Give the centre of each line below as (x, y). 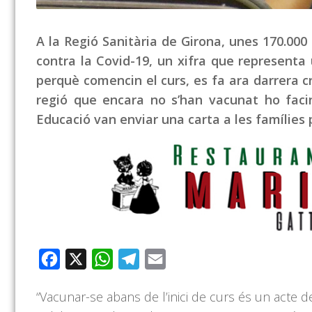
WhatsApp (138, 259)
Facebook (85, 259)
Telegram (162, 259)
